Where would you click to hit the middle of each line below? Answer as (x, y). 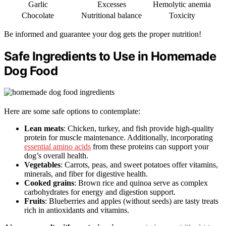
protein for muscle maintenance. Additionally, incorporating (119, 138)
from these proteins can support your (150, 147)
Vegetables (42, 165)
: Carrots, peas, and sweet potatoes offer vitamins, (139, 165)
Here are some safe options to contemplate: (72, 111)
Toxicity (182, 15)
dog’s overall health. (56, 156)
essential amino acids (58, 147)
